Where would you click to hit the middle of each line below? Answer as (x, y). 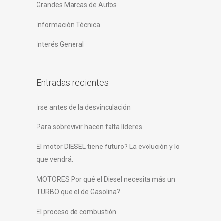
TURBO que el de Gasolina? (78, 192)
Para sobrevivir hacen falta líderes (89, 127)
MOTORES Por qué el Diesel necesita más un (106, 179)
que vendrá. (55, 160)
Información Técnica (68, 25)
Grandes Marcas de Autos (77, 5)
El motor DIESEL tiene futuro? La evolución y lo (108, 147)
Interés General (60, 45)
